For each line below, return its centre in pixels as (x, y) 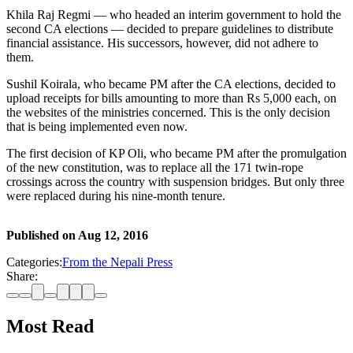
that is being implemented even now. (97, 127)
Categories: (34, 262)
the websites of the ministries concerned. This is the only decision (168, 113)
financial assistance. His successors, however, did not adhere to (162, 43)
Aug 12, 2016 (113, 236)
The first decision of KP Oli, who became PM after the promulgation (176, 154)
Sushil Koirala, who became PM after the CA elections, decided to (171, 84)
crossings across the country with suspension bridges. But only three (175, 182)
